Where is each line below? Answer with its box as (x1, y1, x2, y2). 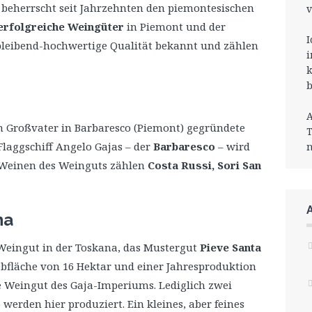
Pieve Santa (200, 240, 261, 254)
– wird (218, 139, 250, 153)
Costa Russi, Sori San (148, 158, 261, 172)
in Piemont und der (124, 19, 226, 33)
